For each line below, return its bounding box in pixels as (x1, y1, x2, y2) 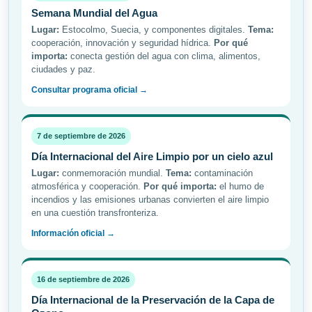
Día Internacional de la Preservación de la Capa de (31, 294, 274, 306)
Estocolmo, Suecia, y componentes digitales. (59, 24, 248, 36)
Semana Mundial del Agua (31, 7, 157, 19)
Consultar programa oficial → (31, 85, 148, 95)
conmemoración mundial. (59, 168, 166, 179)
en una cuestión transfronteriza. (31, 208, 159, 219)
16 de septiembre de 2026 (37, 275, 130, 284)
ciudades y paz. (31, 64, 95, 75)
